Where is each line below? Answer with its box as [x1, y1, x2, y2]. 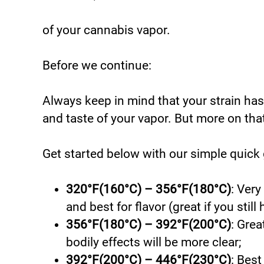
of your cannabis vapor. [42, 23, 170, 37]
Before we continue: [42, 58, 151, 72]
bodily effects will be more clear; [66, 235, 241, 249]
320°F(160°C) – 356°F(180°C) [66, 182, 231, 196]
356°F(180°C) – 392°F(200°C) [66, 217, 231, 232]
